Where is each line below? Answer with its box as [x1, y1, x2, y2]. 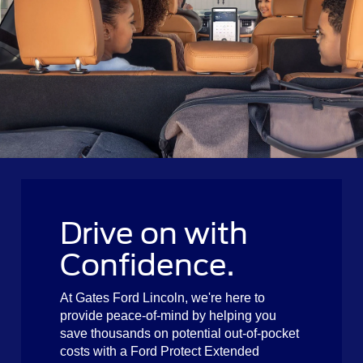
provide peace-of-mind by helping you [60, 308, 276, 322]
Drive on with [60, 215, 248, 251]
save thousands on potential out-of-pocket [60, 326, 299, 340]
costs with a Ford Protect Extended [60, 344, 259, 358]
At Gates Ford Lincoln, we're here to [60, 290, 265, 305]
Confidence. [60, 246, 234, 283]
